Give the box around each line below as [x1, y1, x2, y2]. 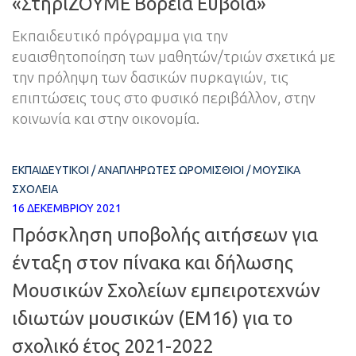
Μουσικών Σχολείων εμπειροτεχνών [12, 280, 320, 301]
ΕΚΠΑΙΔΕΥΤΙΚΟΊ [12, 164, 89, 177]
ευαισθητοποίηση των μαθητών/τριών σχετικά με [12, 48, 335, 65]
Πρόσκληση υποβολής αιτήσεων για [12, 224, 318, 246]
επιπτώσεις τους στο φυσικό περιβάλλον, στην [12, 90, 315, 106]
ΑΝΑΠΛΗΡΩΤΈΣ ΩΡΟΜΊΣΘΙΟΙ [98, 164, 244, 177]
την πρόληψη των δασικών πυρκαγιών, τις [12, 69, 288, 86]
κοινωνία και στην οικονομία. [12, 110, 199, 127]
